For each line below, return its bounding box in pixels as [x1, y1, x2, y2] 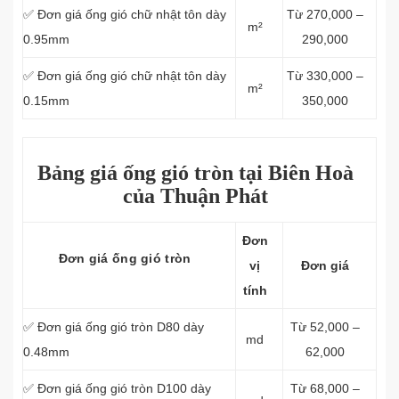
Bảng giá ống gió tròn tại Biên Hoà [37, 161, 354, 184]
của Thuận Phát [122, 184, 268, 208]
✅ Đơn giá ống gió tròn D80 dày [23, 320, 204, 334]
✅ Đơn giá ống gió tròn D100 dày [23, 381, 211, 395]
